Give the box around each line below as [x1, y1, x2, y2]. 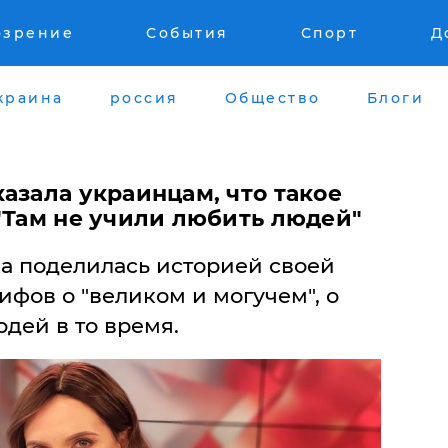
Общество [224, 88, 321, 107]
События [146, 24, 229, 42]
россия [109, 88, 179, 107]
